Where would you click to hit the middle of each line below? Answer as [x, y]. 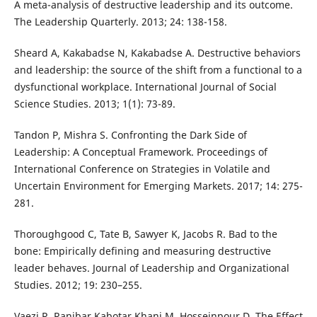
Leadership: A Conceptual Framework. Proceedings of [140, 151]
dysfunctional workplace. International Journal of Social [145, 86]
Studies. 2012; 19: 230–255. [78, 284]
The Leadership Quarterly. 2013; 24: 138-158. [120, 21]
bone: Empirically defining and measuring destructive [142, 250]
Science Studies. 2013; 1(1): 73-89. [94, 103]
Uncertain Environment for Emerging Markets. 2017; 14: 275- [158, 185]
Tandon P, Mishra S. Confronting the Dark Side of [130, 134]
